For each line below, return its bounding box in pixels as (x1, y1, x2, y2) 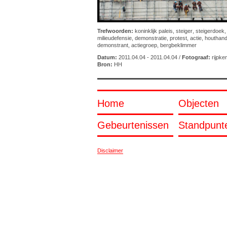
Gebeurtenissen (97, 120, 169, 131)
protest (170, 35, 187, 42)
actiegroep (131, 42, 157, 49)
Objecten (178, 98, 219, 109)
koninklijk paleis (135, 28, 173, 34)
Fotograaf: (182, 54, 210, 61)
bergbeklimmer (160, 42, 197, 49)
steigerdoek (196, 28, 224, 34)
